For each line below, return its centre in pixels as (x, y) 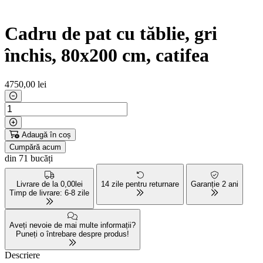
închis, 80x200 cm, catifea (107, 55)
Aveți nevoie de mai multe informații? (73, 225)
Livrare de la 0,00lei (49, 184)
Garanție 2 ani (215, 184)
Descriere (22, 255)
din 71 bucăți (29, 158)
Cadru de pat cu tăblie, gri (111, 34)
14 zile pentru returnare (140, 184)
